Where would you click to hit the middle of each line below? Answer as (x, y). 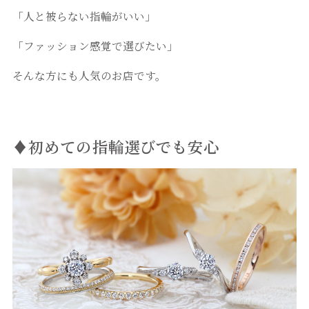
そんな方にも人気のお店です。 (89, 75)
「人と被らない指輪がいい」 (84, 16)
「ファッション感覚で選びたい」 (95, 46)
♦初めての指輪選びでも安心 (116, 147)
